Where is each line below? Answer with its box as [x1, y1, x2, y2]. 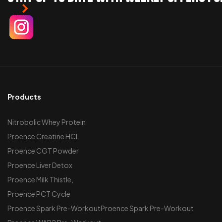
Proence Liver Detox [7, 160, 72, 169]
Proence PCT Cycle [7, 189, 70, 198]
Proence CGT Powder [7, 146, 79, 155]
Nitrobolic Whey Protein [7, 117, 86, 126]
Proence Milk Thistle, [7, 174, 73, 184]
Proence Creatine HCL [7, 131, 79, 141]
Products [7, 92, 41, 101]
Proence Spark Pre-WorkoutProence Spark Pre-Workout [7, 203, 194, 213]
